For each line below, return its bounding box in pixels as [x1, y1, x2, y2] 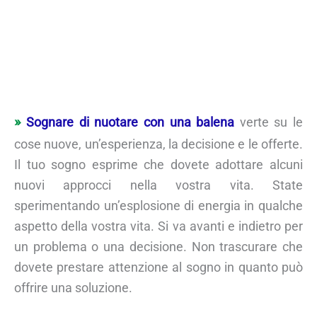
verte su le [234, 114, 303, 129]
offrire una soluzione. [14, 279, 132, 295]
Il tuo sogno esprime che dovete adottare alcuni [14, 156, 303, 172]
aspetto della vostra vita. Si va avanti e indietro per [14, 218, 303, 234]
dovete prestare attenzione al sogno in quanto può [14, 259, 303, 275]
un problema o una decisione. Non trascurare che [14, 238, 303, 254]
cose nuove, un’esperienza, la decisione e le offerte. [14, 136, 303, 151]
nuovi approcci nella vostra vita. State [14, 177, 303, 192]
